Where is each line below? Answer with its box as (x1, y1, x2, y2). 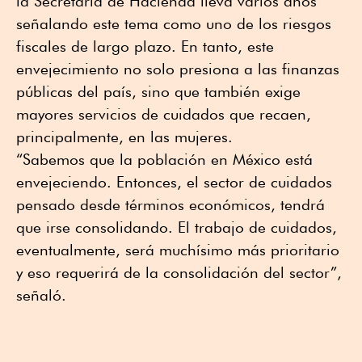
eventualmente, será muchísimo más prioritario (16, 241, 339, 259)
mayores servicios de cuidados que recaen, (16, 105, 311, 124)
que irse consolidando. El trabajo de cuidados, (16, 218, 337, 237)
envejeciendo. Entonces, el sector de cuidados (16, 173, 332, 192)
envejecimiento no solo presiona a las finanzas (16, 60, 339, 78)
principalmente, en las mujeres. (16, 128, 233, 146)
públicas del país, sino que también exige (16, 82, 301, 101)
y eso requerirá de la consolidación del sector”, (16, 263, 342, 282)
